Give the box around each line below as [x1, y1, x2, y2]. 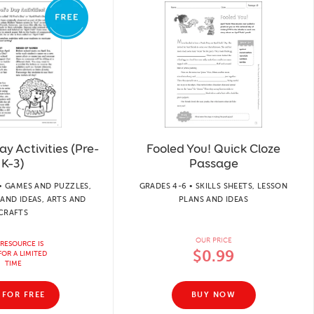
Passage [189, 155, 238, 171]
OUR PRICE [195, 235, 232, 245]
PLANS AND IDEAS [178, 194, 248, 204]
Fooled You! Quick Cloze [146, 140, 280, 156]
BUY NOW [191, 290, 236, 299]
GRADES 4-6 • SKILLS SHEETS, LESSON [139, 181, 288, 191]
